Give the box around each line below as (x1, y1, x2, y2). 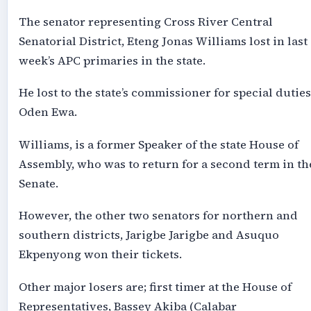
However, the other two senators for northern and (18, 208, 298, 224)
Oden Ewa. (18, 104, 77, 121)
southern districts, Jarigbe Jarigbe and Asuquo (18, 227, 279, 244)
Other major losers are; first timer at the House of (18, 278, 292, 295)
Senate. (18, 175, 58, 192)
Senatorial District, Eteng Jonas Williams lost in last (18, 33, 308, 49)
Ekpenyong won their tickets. (18, 246, 182, 263)
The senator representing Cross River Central (18, 13, 273, 30)
